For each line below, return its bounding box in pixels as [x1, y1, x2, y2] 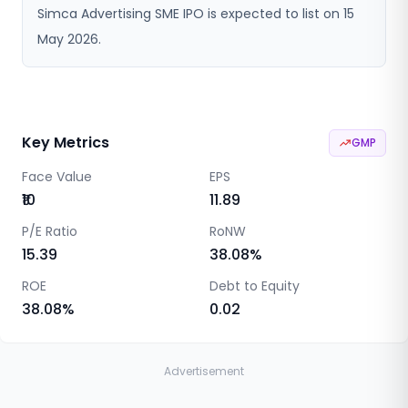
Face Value [22, 168, 92, 186]
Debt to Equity [209, 277, 300, 295]
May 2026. [37, 30, 101, 48]
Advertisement [164, 363, 244, 379]
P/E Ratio [22, 222, 77, 240]
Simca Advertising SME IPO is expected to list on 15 [37, 5, 354, 23]
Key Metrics [22, 132, 109, 153]
